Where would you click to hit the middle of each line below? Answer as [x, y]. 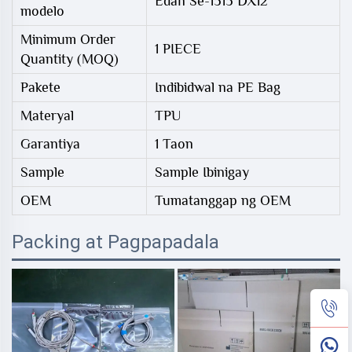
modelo [42, 11]
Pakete [40, 87]
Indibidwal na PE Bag [218, 87]
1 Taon [174, 143]
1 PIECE [178, 48]
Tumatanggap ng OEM [223, 200]
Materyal [47, 115]
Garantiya [50, 143]
